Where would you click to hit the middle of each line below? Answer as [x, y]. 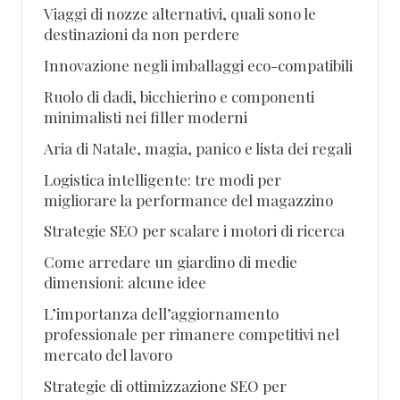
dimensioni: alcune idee [125, 283]
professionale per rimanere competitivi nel [192, 334]
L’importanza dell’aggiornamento [161, 314]
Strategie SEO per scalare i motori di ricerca [194, 231]
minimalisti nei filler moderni [146, 117]
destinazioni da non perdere [142, 33]
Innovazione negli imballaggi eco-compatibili [198, 65]
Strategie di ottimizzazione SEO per [165, 386]
